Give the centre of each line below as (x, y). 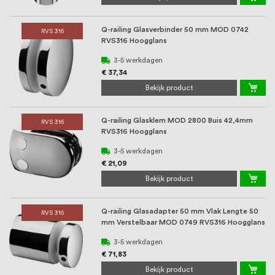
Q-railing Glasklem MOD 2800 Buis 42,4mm (177, 121)
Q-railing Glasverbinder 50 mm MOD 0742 (175, 30)
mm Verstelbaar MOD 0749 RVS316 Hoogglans (183, 223)
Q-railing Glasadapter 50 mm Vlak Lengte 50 (180, 211)
